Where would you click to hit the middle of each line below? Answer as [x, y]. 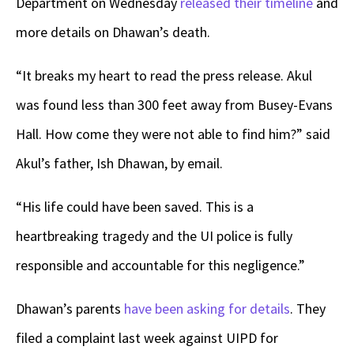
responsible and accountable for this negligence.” [160, 265]
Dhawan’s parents [70, 308]
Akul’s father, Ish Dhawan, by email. [121, 163]
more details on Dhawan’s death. [113, 32]
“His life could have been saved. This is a [135, 206]
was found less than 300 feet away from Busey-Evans [174, 104]
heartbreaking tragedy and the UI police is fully [154, 235]
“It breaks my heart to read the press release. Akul [164, 75]
